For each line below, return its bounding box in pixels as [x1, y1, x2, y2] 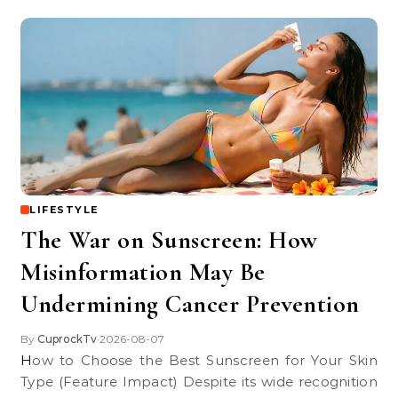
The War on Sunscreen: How [20, 225, 318, 255]
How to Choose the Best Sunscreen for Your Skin [20, 352, 33, 369]
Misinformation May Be [20, 257, 266, 287]
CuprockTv [37, 332, 97, 346]
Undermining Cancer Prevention [20, 289, 360, 319]
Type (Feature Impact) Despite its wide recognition [20, 373, 378, 390]
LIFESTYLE [29, 203, 99, 216]
